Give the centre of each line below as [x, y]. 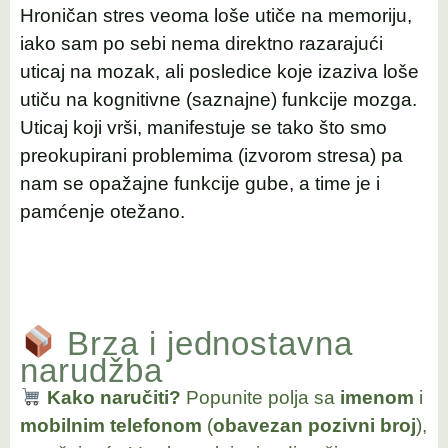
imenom [376, 398]
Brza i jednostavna [205, 343]
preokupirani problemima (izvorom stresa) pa [211, 155]
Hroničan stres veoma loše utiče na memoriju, [216, 15]
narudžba [92, 371]
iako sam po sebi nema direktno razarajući [201, 43]
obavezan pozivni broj [314, 426]
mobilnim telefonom [111, 426]
